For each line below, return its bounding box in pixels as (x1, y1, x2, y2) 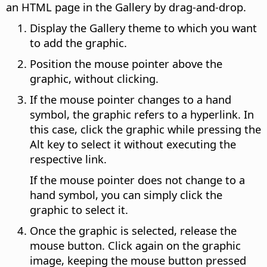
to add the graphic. (30, 35, 127, 51)
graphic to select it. (30, 202, 128, 218)
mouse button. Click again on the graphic (30, 238, 241, 253)
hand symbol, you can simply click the (30, 187, 222, 203)
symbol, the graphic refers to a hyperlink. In (30, 107, 254, 122)
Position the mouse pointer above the (30, 56, 222, 72)
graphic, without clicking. (30, 71, 159, 86)
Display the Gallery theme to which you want (30, 20, 257, 36)
